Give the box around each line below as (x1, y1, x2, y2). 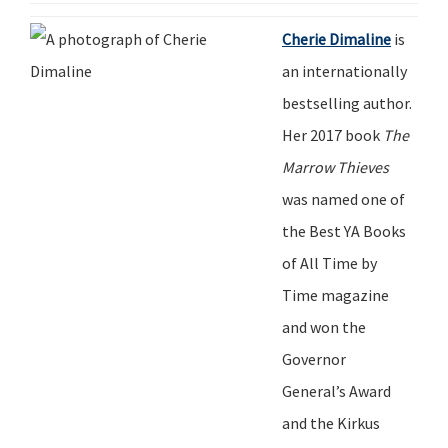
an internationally (282, 60, 407, 81)
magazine (321, 284, 389, 305)
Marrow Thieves (282, 156, 389, 177)
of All (282, 252, 322, 273)
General (282, 380, 336, 401)
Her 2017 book (282, 124, 383, 145)
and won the (282, 316, 366, 337)
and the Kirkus (282, 412, 380, 433)
